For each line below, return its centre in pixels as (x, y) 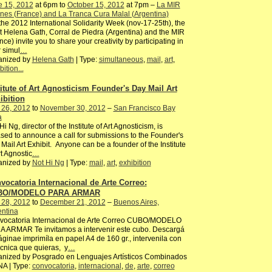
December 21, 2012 (73, 202)
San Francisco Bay (144, 108)
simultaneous (121, 60)
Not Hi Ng (48, 163)
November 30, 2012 (73, 108)
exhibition (135, 163)
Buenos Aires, (136, 202)
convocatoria (53, 266)
